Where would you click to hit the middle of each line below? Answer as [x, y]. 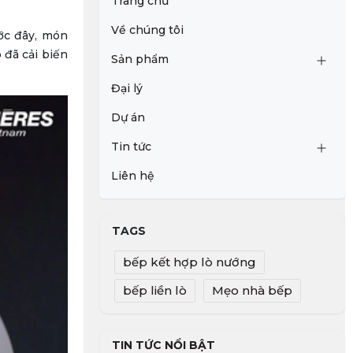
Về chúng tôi [147, 30]
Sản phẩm [139, 59]
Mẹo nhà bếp [252, 290]
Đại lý [126, 88]
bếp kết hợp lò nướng [189, 262]
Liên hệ [132, 176]
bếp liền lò [154, 290]
